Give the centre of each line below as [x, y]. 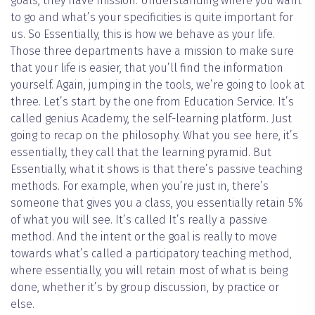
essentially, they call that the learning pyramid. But [141, 153]
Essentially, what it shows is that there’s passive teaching [156, 169]
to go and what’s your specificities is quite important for [152, 18]
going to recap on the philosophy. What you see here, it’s [154, 136]
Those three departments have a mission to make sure [152, 51]
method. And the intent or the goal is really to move [144, 237]
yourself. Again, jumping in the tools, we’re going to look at [157, 85]
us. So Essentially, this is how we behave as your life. [143, 34]
